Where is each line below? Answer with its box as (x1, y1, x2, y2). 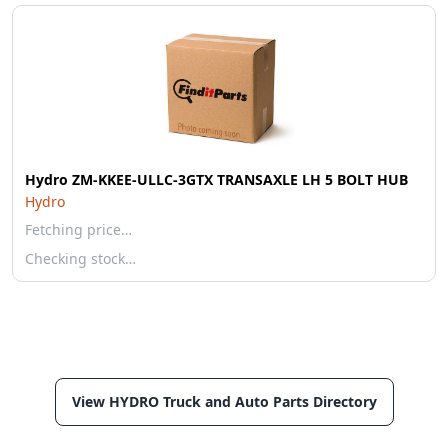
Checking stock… (25, 249, 136, 268)
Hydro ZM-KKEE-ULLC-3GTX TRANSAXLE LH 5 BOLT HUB (25, 170, 408, 189)
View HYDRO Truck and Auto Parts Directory (71, 392, 377, 411)
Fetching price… (25, 220, 132, 239)
